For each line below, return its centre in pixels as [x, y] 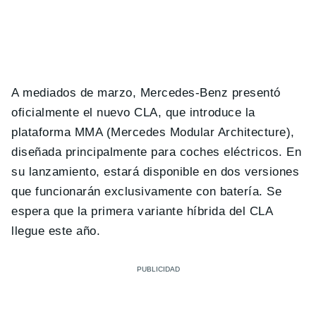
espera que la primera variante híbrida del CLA [142, 212]
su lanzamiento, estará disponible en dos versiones [156, 172]
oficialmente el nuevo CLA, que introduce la [133, 113]
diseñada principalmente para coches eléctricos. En [157, 152]
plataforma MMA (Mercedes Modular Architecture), [153, 133]
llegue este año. [56, 231]
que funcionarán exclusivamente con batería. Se [147, 192]
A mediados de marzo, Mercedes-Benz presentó [146, 93]
